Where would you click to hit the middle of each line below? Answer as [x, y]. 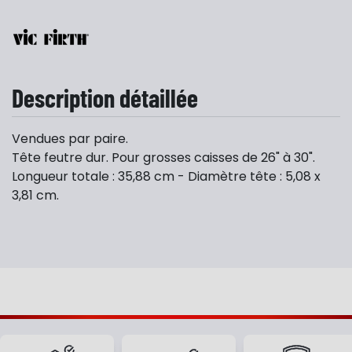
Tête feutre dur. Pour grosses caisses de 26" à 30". [163, 158]
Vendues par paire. [70, 139]
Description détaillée [105, 97]
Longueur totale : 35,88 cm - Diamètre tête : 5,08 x [166, 176]
